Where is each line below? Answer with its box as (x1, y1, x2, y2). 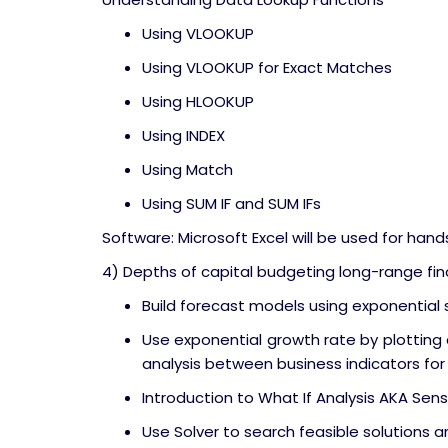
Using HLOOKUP (142, 91, 254, 112)
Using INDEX (142, 125, 225, 146)
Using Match (142, 159, 233, 180)
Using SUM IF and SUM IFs (142, 193, 321, 214)
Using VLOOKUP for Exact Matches (142, 57, 392, 78)
